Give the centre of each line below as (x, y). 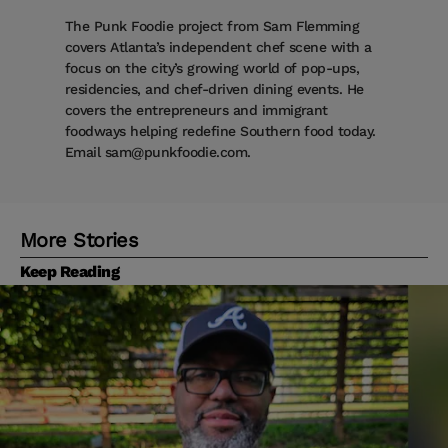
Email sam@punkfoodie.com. (158, 152)
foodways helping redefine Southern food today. (220, 131)
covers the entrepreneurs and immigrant (196, 110)
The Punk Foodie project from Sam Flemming (212, 26)
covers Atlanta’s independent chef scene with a (218, 47)
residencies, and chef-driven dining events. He (214, 89)
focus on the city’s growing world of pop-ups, (212, 68)
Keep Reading (70, 271)
